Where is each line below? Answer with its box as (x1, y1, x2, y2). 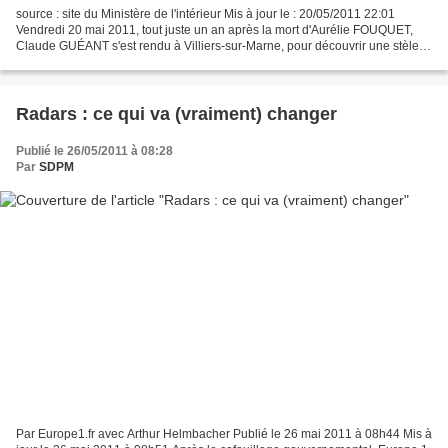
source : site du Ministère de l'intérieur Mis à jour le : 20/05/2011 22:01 (16, 6, 395, 21)
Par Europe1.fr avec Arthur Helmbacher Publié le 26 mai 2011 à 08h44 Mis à (16, 427, 432, 442)
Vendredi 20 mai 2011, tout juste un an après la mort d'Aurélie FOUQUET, (16, 22, 413, 37)
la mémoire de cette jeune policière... (16, 54, 216, 69)
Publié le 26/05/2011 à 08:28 (16, 143, 173, 158)
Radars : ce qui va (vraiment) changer (16, 103, 337, 124)
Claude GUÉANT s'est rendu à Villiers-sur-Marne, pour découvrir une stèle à (16, 38, 429, 53)
